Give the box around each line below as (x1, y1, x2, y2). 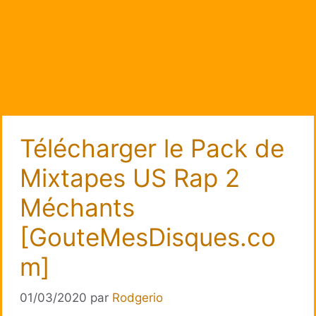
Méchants (20, 192, 135, 222)
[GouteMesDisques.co (20, 221, 276, 252)
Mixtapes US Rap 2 (20, 162, 240, 193)
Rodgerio (112, 291, 163, 305)
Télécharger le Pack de (20, 133, 284, 163)
